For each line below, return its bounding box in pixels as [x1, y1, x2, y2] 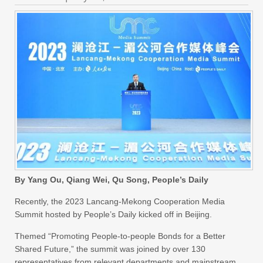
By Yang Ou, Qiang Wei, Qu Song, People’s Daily [15, 175, 208, 185]
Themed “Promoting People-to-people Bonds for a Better [15, 231, 225, 241]
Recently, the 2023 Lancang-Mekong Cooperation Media [15, 197, 225, 207]
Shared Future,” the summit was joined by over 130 [15, 244, 205, 254]
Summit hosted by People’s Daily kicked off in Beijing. [15, 210, 212, 220]
